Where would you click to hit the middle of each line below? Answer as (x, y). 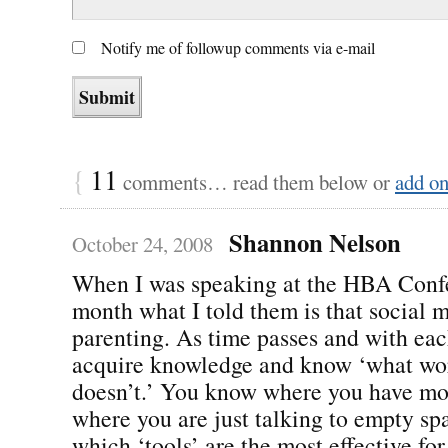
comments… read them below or (256, 181)
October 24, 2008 (142, 243)
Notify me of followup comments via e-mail (238, 47)
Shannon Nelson (314, 241)
